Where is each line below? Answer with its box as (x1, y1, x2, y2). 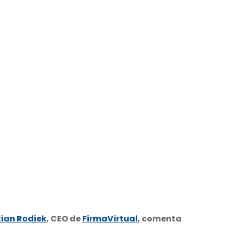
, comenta (138, 212, 182, 224)
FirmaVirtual (82, 212, 138, 224)
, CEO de (46, 212, 82, 224)
